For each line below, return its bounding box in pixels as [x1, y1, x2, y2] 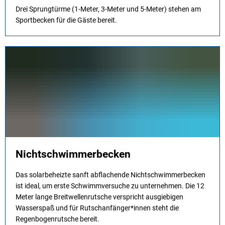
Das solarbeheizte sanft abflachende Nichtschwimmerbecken [16, 171, 205, 179]
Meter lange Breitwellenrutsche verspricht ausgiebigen [16, 193, 183, 201]
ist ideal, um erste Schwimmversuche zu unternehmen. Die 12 [16, 182, 204, 190]
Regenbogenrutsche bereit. [16, 215, 99, 223]
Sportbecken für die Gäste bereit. [16, 16, 117, 24]
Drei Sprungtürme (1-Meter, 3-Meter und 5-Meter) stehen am [16, 5, 201, 13]
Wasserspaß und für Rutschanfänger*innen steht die [16, 204, 179, 212]
